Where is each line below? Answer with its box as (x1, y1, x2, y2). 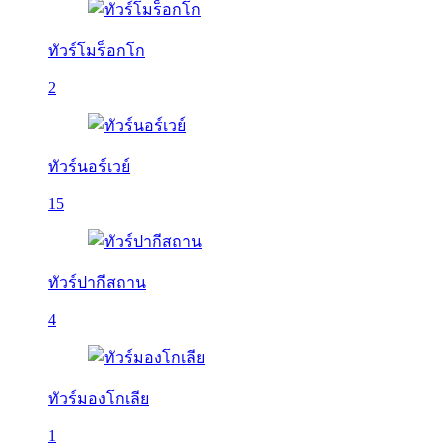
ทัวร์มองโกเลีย (48, 390, 149, 407)
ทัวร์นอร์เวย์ (48, 158, 130, 175)
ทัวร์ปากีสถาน (48, 274, 146, 291)
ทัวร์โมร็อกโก (48, 42, 145, 59)
